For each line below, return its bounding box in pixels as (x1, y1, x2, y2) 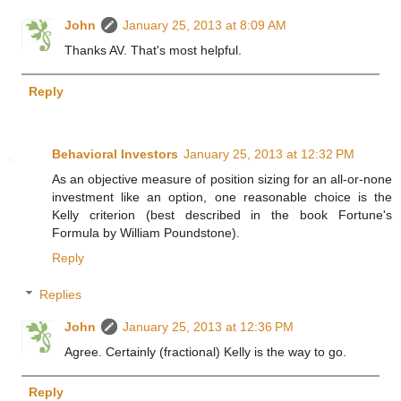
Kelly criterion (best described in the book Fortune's (52, 207, 392, 222)
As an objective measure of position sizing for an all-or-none (52, 171, 392, 186)
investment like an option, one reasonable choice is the (52, 189, 392, 204)
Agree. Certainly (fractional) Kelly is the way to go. (64, 345, 347, 360)
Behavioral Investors (52, 146, 178, 161)
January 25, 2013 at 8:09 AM (123, 18, 287, 33)
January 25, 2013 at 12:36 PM (123, 320, 294, 335)
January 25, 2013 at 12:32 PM (183, 146, 354, 161)
